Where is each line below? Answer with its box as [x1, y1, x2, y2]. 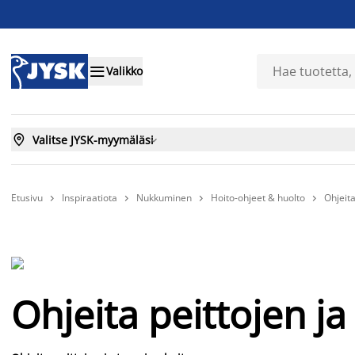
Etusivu [11, 190, 43, 204]
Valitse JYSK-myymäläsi [32, 132, 154, 147]
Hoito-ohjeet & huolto [211, 191, 305, 204]
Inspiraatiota [62, 191, 117, 204]
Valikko [106, 63, 143, 79]
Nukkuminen [136, 191, 192, 204]
